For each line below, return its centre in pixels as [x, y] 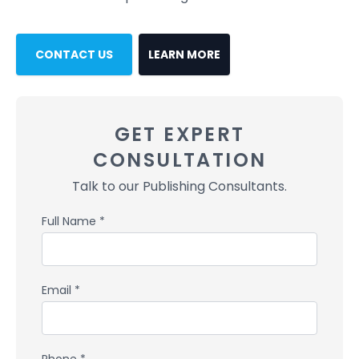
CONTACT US [74, 54]
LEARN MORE [184, 54]
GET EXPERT [179, 134]
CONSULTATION [179, 160]
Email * [61, 290]
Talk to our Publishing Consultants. [179, 186]
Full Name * [73, 221]
